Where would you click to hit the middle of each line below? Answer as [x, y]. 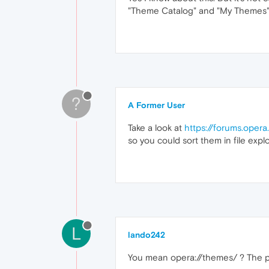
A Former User [156, 105]
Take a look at [156, 128]
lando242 [147, 235]
